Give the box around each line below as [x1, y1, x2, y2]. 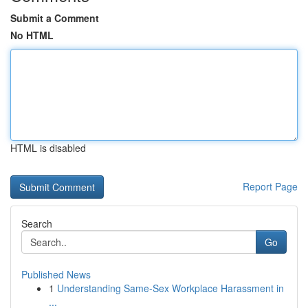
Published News [21, 267, 91, 281]
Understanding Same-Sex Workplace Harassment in [57, 281, 284, 295]
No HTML [10, 28, 54, 42]
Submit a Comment [10, 11, 99, 25]
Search [21, 217, 52, 230]
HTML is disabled [10, 141, 86, 155]
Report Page [243, 179, 298, 193]
